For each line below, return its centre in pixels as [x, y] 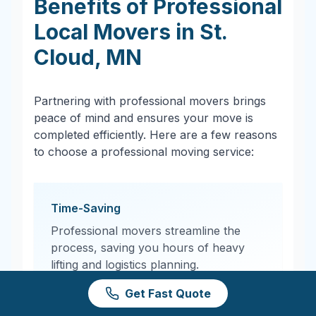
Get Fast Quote [168, 293]
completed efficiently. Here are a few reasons [156, 135]
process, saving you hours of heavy [148, 248]
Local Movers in [117, 32]
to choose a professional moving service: [144, 152]
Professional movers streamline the [146, 231]
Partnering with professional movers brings [150, 101]
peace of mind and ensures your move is [144, 118]
